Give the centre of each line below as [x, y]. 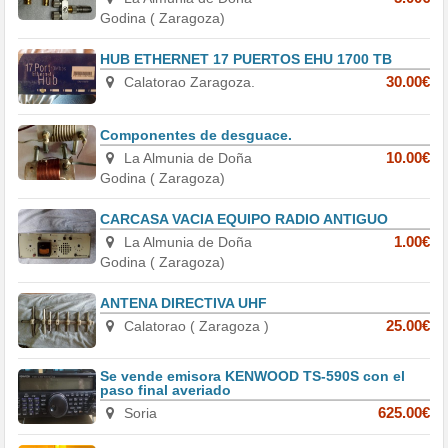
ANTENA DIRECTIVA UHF [184, 303]
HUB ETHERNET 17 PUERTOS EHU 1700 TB [246, 59]
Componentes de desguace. [196, 135]
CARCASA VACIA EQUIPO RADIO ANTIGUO [244, 219]
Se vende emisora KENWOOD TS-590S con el [253, 376]
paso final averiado [166, 390]
